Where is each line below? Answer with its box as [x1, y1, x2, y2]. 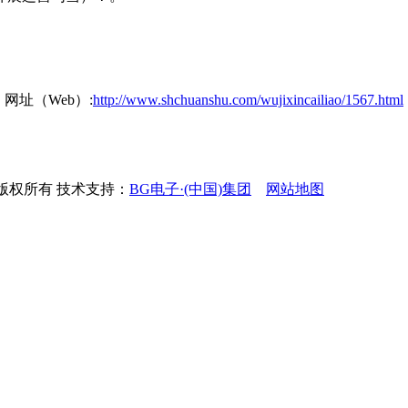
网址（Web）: [5, 92, 93, 107]
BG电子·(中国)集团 [129, 181, 251, 197]
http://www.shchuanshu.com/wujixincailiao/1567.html [93, 92, 403, 107]
